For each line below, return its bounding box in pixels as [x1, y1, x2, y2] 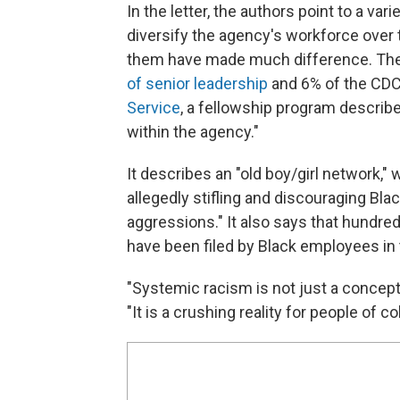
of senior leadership [127, 74, 268, 94]
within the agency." [127, 122, 259, 142]
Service [127, 98, 180, 118]
